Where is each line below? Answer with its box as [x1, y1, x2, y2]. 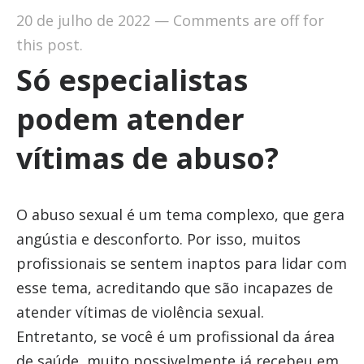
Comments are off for [172, 11, 324, 30]
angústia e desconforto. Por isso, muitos [15, 229, 301, 249]
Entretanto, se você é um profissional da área [15, 327, 335, 346]
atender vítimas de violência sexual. [15, 302, 264, 322]
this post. [15, 35, 83, 54]
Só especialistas [15, 60, 248, 100]
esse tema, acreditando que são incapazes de [15, 278, 333, 297]
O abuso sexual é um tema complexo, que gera [15, 205, 344, 224]
